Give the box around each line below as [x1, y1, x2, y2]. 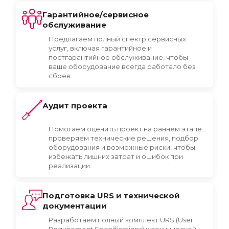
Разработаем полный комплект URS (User [49, 215, 193, 224]
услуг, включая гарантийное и [49, 43, 152, 52]
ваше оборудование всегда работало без [49, 62, 196, 71]
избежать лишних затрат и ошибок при [49, 152, 183, 161]
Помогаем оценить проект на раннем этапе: [49, 124, 203, 133]
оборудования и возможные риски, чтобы [49, 143, 195, 151]
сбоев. [49, 71, 72, 80]
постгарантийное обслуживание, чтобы [49, 53, 188, 61]
